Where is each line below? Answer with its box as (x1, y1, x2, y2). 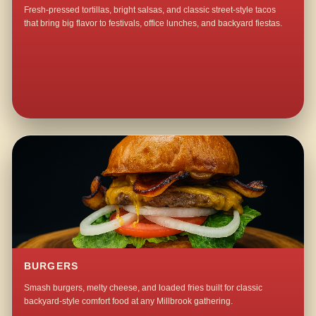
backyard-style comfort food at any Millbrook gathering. (24, 296, 233, 307)
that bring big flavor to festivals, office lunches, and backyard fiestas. (24, 18, 283, 29)
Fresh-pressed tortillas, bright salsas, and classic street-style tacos (24, 5, 276, 16)
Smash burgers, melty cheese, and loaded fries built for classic (24, 283, 263, 293)
